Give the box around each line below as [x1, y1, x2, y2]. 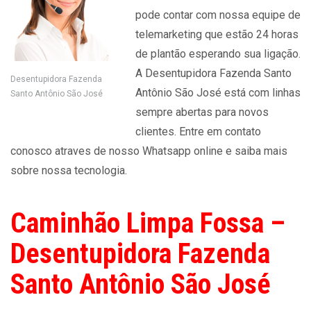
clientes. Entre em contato [135, 125, 261, 138]
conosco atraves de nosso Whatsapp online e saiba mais [10, 144, 287, 158]
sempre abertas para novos [135, 106, 269, 119]
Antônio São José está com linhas [135, 86, 301, 99]
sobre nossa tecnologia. [10, 164, 127, 177]
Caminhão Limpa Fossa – [10, 207, 285, 239]
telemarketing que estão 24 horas [135, 28, 299, 41]
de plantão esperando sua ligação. [135, 47, 301, 60]
